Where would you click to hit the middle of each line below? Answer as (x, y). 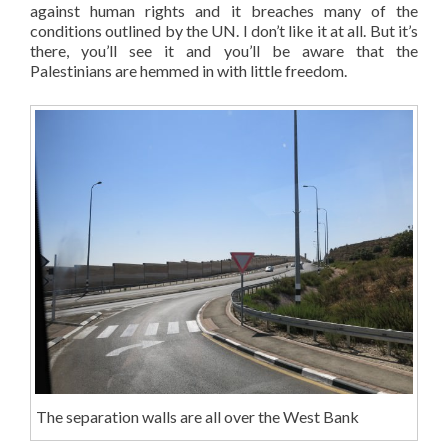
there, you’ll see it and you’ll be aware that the (224, 50)
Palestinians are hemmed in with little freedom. (188, 70)
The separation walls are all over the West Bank (197, 416)
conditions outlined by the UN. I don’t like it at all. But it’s (224, 30)
